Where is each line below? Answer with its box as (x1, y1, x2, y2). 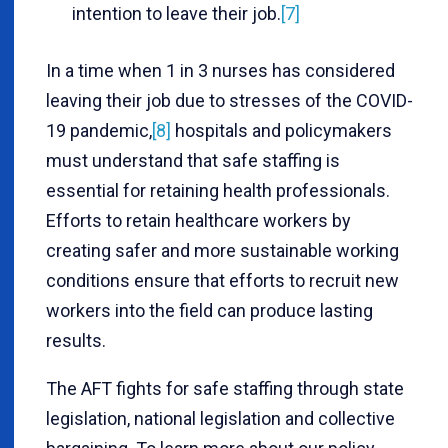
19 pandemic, (46, 120, 152, 142)
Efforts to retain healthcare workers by (46, 210, 351, 232)
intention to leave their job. (72, 3, 281, 25)
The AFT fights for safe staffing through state (46, 378, 404, 400)
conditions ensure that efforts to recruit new (46, 270, 399, 292)
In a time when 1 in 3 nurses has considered (46, 60, 395, 82)
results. (46, 330, 106, 352)
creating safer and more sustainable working (46, 240, 399, 262)
